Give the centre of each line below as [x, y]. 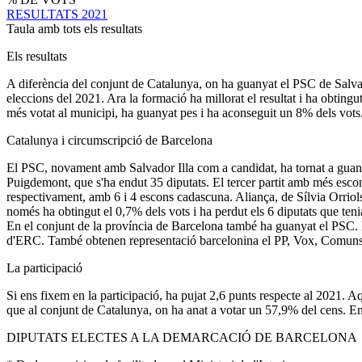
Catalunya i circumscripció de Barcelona [109, 140]
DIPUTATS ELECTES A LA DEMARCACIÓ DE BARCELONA [182, 337]
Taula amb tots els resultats [74, 28]
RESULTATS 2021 [57, 14]
